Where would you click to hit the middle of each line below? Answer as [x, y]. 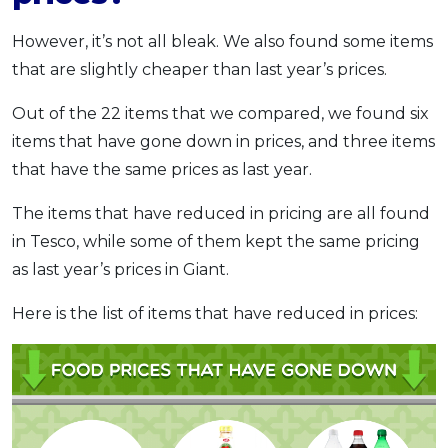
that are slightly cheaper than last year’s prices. [199, 69]
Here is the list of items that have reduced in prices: [215, 313]
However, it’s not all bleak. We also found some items [222, 41]
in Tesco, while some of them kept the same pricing [216, 241]
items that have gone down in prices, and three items [223, 141]
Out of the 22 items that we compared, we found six [220, 113]
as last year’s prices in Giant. [120, 269]
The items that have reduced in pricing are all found [221, 213]
